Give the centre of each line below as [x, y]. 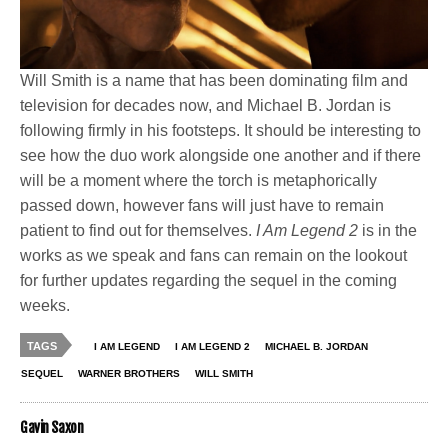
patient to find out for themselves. [138, 231]
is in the [390, 231]
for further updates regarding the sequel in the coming [209, 281]
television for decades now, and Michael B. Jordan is [206, 106]
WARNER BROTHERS [129, 374]
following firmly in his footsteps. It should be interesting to [221, 131]
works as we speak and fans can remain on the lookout [214, 256]
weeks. [45, 306]
